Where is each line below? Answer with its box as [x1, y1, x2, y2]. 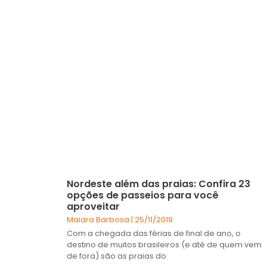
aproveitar [67, 199, 120, 213]
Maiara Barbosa [67, 213, 131, 225]
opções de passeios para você [67, 188, 219, 202]
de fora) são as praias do [67, 250, 166, 262]
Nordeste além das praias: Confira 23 [67, 176, 250, 191]
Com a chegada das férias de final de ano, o [67, 227, 241, 239]
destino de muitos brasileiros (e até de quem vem [67, 238, 262, 250]
